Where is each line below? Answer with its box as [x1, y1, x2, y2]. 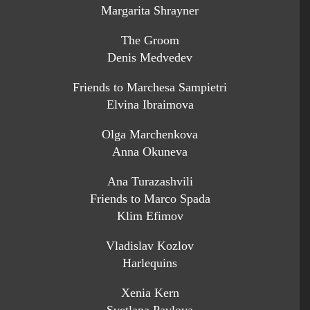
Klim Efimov [116, 209, 183, 223]
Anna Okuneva [112, 145, 188, 158]
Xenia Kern [120, 286, 179, 300]
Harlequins [122, 256, 177, 270]
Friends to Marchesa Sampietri [73, 80, 227, 94]
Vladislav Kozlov [106, 239, 194, 253]
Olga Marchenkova [102, 127, 198, 141]
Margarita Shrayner [101, 3, 199, 17]
